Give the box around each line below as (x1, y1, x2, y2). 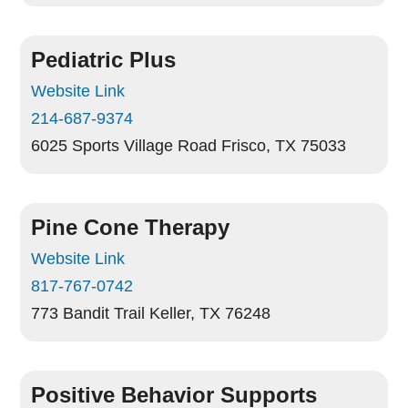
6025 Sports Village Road (31, 137, 218, 155)
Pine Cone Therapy (31, 215, 230, 240)
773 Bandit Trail (31, 304, 146, 322)
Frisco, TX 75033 (221, 137, 347, 155)
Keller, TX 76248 (149, 304, 271, 322)
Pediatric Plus (31, 47, 177, 72)
